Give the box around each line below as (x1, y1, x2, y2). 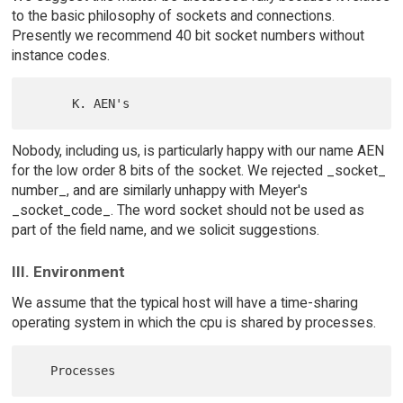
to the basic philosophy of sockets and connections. (11, 6, 335, 24)
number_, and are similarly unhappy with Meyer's (11, 181, 308, 199)
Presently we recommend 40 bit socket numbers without (11, 26, 364, 44)
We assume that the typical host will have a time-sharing (11, 294, 358, 312)
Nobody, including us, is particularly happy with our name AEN (11, 141, 384, 159)
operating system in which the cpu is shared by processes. (11, 314, 376, 332)
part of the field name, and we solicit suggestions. (11, 220, 319, 238)
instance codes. (11, 46, 110, 64)
